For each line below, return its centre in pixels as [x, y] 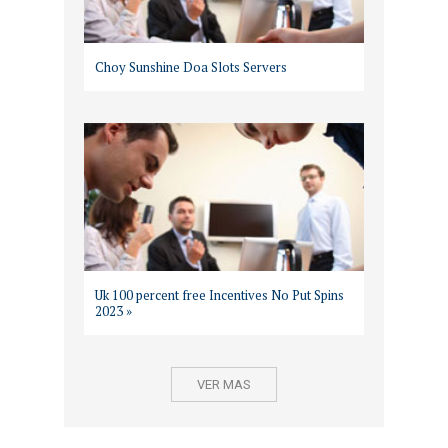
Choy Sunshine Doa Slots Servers [190, 67]
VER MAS [223, 384]
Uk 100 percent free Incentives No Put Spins [219, 295]
